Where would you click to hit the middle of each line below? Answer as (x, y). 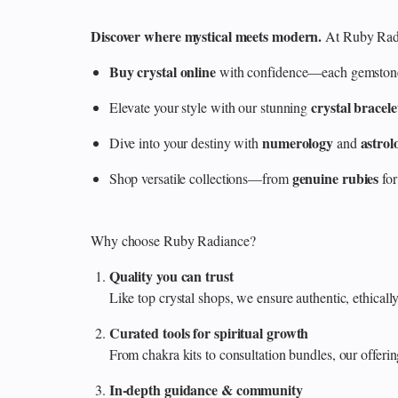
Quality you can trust (171, 276)
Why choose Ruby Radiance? (173, 241)
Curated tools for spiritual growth (209, 333)
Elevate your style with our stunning (210, 107)
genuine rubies (335, 179)
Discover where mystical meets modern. (207, 36)
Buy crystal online (162, 72)
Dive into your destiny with (185, 143)
